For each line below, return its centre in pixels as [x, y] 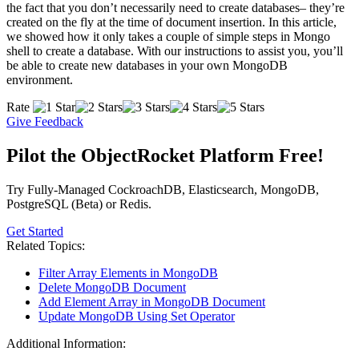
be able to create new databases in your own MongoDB [147, 66]
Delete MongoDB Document [112, 287]
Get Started [35, 231]
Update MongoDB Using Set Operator [137, 316]
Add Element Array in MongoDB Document [152, 301]
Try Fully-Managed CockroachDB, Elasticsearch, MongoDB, [163, 189]
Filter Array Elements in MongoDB [128, 272]
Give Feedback [45, 122]
